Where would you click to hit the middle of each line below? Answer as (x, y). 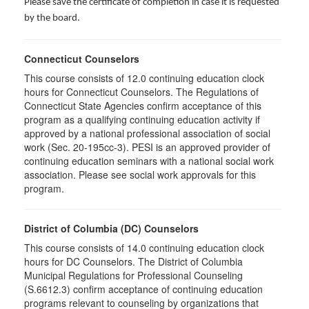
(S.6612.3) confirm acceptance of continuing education (143, 289)
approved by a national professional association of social (147, 133)
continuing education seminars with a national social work (149, 161)
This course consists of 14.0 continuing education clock (144, 248)
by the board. (52, 18)
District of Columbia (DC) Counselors (111, 228)
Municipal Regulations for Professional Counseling (133, 275)
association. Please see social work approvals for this (140, 175)
